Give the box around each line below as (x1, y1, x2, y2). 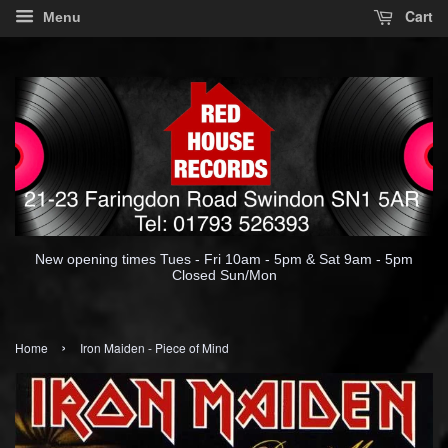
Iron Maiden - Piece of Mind (80, 338, 229, 356)
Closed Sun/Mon (171, 266, 277, 283)
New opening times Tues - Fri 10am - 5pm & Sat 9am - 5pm (35, 250, 413, 267)
